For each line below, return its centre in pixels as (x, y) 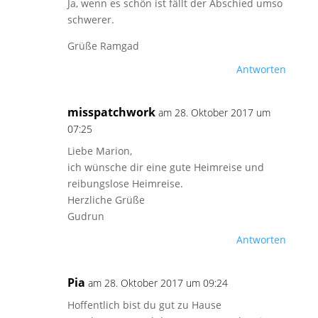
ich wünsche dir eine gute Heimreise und (165, 167)
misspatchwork (111, 112)
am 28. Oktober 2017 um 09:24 (158, 283)
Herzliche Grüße (106, 200)
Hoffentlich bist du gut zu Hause (144, 305)
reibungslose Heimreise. (125, 183)
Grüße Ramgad (103, 46)
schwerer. (91, 20)
